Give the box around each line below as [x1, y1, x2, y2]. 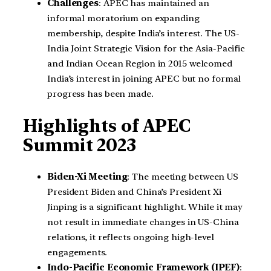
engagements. [47, 246, 107, 258]
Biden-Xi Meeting [47, 171, 128, 182]
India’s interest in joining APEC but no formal [47, 73, 241, 85]
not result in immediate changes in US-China [47, 216, 239, 227]
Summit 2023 [23, 135, 136, 155]
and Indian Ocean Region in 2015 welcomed [47, 58, 232, 70]
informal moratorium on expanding [47, 13, 200, 24]
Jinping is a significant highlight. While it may [47, 201, 243, 212]
